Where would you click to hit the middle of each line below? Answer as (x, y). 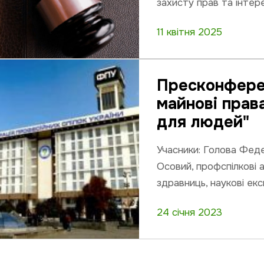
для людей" (203, 122)
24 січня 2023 (190, 212)
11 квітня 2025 (190, 32)
